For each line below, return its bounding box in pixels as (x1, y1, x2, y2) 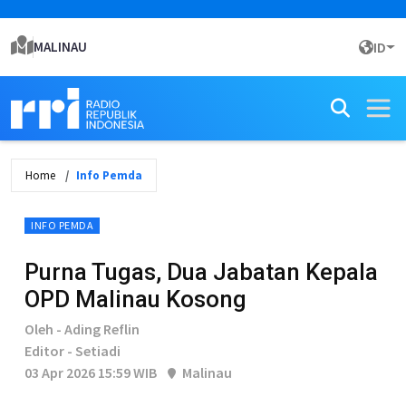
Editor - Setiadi (24, 342, 121, 360)
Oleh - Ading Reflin (24, 320, 140, 338)
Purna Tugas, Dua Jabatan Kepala (24, 258, 378, 285)
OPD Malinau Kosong (24, 285, 246, 313)
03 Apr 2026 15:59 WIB (24, 363, 157, 382)
